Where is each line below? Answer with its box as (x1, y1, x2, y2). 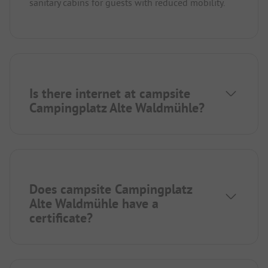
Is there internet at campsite (29, 84, 190, 102)
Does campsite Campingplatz (29, 180, 192, 197)
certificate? (29, 209, 93, 226)
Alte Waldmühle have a (29, 194, 159, 212)
